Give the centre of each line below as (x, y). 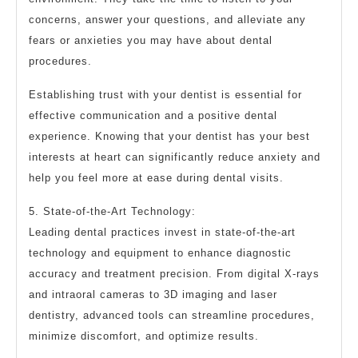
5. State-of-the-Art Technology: (112, 211)
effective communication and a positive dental (153, 115)
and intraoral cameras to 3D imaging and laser (153, 294)
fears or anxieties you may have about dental (151, 40)
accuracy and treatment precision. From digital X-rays (174, 273)
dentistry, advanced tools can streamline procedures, (172, 315)
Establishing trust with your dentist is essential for (165, 94)
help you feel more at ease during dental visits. (156, 177)
